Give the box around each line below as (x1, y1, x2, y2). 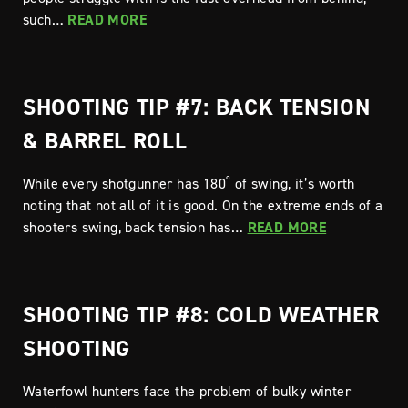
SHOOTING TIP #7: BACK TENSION (23, 92, 371, 121)
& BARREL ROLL (23, 126, 188, 155)
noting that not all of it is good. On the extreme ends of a (23, 196, 383, 214)
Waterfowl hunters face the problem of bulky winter (23, 382, 351, 400)
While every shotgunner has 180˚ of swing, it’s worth (23, 174, 355, 192)
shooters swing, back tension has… (23, 218, 248, 236)
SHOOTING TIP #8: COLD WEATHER (23, 300, 380, 329)
